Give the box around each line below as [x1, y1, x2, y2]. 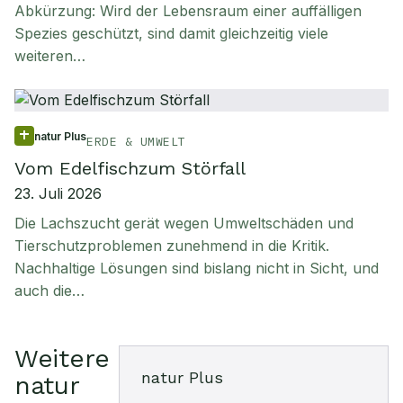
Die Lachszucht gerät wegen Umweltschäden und [14, 214, 354, 232]
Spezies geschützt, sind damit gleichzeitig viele [14, 24, 328, 42]
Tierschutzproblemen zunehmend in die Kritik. [14, 237, 329, 255]
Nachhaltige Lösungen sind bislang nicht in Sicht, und [14, 259, 379, 277]
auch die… [14, 282, 85, 300]
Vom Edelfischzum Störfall [14, 157, 246, 179]
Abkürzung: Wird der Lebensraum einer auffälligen [14, 2, 362, 20]
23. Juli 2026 [14, 184, 102, 202]
